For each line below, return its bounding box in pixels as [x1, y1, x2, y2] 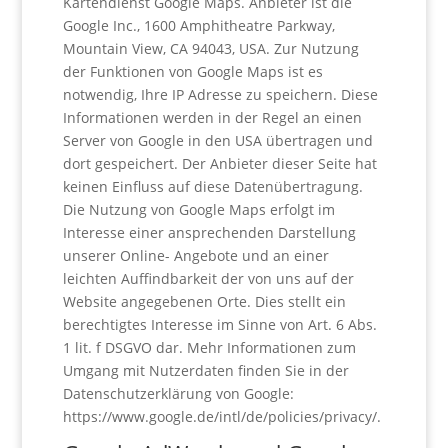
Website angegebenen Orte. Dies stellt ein [62, 292, 346, 311]
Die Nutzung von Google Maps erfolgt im [62, 200, 335, 219]
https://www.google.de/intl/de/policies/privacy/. [62, 407, 381, 426]
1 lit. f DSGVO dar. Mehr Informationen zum [62, 338, 356, 357]
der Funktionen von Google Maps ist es [62, 62, 323, 81]
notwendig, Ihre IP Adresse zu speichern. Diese [62, 85, 378, 104]
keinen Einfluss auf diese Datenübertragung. [62, 177, 363, 196]
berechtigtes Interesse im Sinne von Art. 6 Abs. [62, 315, 377, 334]
